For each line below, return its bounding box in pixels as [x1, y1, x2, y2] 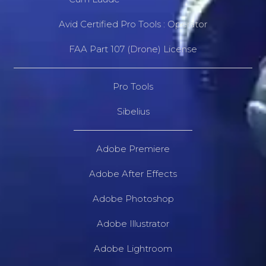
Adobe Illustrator [97, 217, 169, 229]
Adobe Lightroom [94, 242, 172, 254]
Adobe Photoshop [92, 192, 174, 204]
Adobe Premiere [96, 142, 170, 154]
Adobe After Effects [89, 167, 177, 179]
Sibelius [116, 105, 150, 117]
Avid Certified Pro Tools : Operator [59, 18, 207, 30]
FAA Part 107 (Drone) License [69, 43, 197, 55]
